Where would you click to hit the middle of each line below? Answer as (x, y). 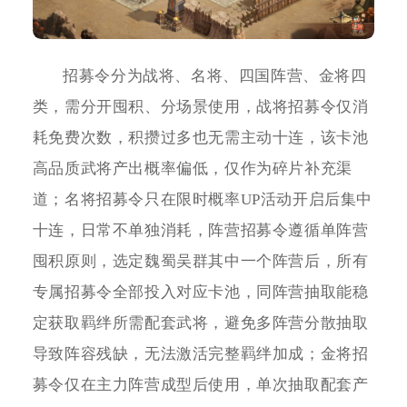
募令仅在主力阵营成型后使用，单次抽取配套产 (200, 384)
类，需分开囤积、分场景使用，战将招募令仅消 (200, 106)
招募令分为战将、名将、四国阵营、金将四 (215, 75)
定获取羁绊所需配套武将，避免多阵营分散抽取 (200, 323)
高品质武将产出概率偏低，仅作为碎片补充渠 (192, 168)
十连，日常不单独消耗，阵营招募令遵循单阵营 (200, 230)
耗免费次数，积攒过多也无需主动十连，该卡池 (200, 137)
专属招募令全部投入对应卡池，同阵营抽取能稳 (200, 292)
